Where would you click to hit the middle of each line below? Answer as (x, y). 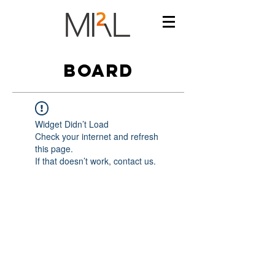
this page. (54, 149)
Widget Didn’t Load (72, 124)
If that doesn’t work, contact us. (95, 161)
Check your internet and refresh (97, 136)
